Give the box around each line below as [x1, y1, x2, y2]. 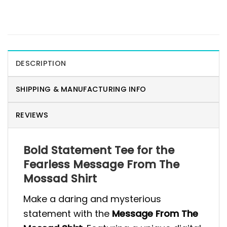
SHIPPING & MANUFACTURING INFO [16, 84, 146, 95]
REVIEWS [16, 110, 49, 121]
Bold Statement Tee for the [23, 142, 174, 159]
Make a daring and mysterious [23, 193, 161, 206]
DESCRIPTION [16, 58, 66, 69]
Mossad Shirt [23, 171, 97, 187]
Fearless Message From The [23, 157, 179, 173]
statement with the [23, 207, 112, 220]
